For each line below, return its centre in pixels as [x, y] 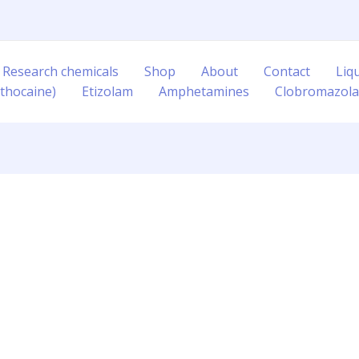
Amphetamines [204, 91]
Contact [287, 71]
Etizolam [107, 91]
